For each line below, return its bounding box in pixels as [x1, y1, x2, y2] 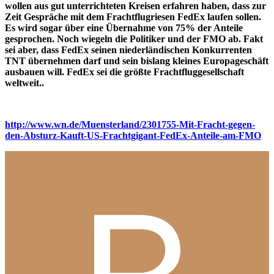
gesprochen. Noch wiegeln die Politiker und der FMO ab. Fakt [5, 33, 263, 44]
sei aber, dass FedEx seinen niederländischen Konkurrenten [5, 44, 252, 55]
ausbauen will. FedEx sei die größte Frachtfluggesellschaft [5, 66, 244, 77]
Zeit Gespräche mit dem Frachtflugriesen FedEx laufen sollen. [5, 11, 261, 22]
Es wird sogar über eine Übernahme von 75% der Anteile [5, 22, 243, 33]
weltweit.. [5, 77, 44, 88]
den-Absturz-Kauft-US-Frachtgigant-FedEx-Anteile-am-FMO [5, 130, 261, 141]
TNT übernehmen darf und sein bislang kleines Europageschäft [5, 55, 268, 66]
